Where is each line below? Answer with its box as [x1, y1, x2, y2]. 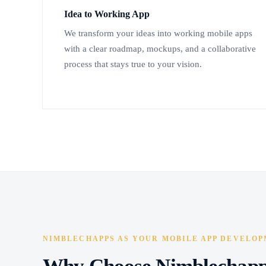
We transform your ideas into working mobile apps [64, 28, 252, 39]
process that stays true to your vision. [64, 59, 202, 69]
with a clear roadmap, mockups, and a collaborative [64, 44, 256, 54]
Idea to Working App [64, 8, 150, 20]
